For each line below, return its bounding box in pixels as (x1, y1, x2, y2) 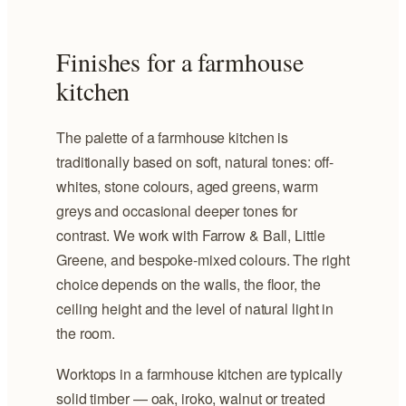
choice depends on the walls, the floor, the (56, 273, 321, 295)
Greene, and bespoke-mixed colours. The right (56, 248, 350, 270)
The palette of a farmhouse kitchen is (56, 126, 289, 148)
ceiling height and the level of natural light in (56, 297, 334, 319)
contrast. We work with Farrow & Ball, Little (56, 224, 325, 246)
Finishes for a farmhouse (56, 43, 304, 79)
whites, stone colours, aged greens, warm (56, 175, 318, 197)
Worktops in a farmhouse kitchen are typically (56, 362, 343, 384)
